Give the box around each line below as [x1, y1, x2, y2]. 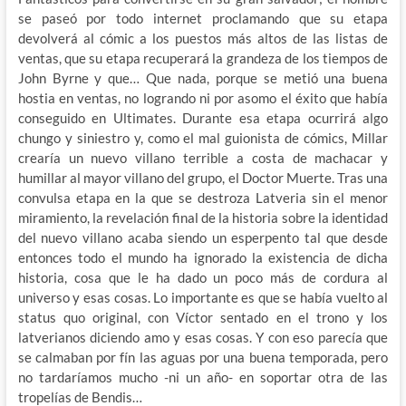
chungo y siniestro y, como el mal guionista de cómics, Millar [17, 129, 389, 146]
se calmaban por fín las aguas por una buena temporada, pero [17, 348, 389, 365]
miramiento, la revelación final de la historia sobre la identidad [17, 208, 389, 226]
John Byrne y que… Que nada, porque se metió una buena [17, 69, 389, 86]
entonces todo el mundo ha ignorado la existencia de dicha [17, 248, 389, 266]
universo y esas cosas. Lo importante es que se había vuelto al [17, 288, 389, 305]
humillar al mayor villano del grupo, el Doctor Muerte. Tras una [17, 169, 389, 186]
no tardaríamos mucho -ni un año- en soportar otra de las [17, 368, 389, 385]
